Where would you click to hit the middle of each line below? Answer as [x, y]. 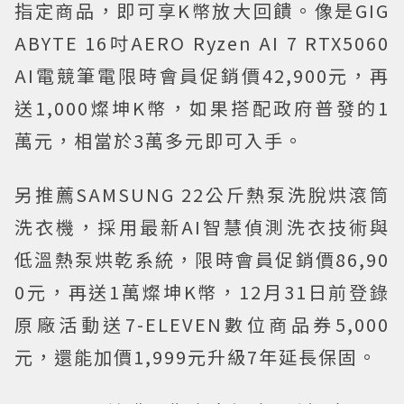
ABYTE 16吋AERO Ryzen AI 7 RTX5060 [202, 42]
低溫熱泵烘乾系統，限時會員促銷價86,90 [202, 259]
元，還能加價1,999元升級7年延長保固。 [196, 356]
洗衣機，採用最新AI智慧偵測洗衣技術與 [202, 226]
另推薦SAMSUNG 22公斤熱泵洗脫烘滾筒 [202, 194]
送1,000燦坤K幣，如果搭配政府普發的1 [202, 107]
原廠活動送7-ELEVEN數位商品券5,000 [202, 324]
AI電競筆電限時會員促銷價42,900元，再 [202, 75]
